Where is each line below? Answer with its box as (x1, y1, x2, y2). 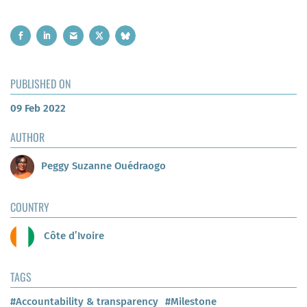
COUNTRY (10, 198, 49, 215)
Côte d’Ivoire (41, 230, 104, 243)
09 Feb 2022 (10, 101, 66, 114)
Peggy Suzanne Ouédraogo (41, 160, 166, 173)
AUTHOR (10, 128, 45, 145)
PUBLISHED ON (10, 75, 71, 92)
